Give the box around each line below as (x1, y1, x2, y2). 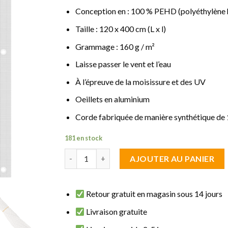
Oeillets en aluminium (75, 94, 150, 104)
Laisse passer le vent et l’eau (75, 59, 171, 69)
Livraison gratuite (84, 207, 148, 217)
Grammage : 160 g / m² (75, 41, 155, 51)
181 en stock (65, 133, 102, 142)
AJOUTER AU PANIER (130, 153, 215, 163)
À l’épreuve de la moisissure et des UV (75, 76, 206, 87)
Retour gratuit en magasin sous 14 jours (84, 189, 223, 199)
